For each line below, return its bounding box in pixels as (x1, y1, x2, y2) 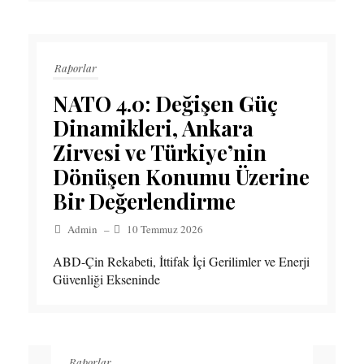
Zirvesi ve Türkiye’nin (53, 138, 266, 167)
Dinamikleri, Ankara (53, 114, 253, 143)
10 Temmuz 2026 (127, 222, 203, 237)
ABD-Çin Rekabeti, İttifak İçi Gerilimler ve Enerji (53, 253, 310, 271)
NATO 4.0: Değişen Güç (53, 89, 278, 119)
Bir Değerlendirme (53, 187, 236, 216)
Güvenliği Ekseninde (53, 271, 160, 288)
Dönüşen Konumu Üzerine (53, 162, 310, 192)
